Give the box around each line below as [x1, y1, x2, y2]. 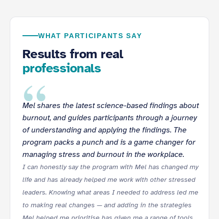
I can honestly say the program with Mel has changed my [22, 163, 198, 171]
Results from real [22, 46, 123, 62]
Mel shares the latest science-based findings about [22, 101, 199, 110]
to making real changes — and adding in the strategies [22, 201, 192, 209]
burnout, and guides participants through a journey [22, 113, 197, 123]
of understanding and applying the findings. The [22, 125, 187, 135]
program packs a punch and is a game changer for [22, 137, 196, 147]
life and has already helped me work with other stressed [22, 175, 196, 184]
